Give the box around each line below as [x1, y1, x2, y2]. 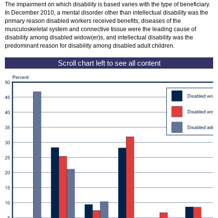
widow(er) [74, 34, 100, 41]
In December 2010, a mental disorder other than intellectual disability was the [5, 9, 208, 17]
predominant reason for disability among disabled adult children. [5, 42, 175, 50]
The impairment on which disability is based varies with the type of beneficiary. [5, 1, 210, 8]
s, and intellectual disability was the [100, 34, 193, 41]
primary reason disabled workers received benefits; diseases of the [5, 18, 181, 25]
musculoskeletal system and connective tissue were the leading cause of [5, 26, 196, 33]
